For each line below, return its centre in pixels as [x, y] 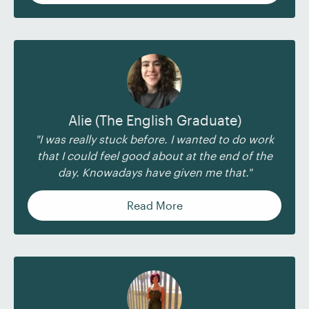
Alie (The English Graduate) [154, 120]
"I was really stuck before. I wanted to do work [154, 139]
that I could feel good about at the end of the [154, 156]
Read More [154, 205]
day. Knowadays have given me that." [154, 172]
